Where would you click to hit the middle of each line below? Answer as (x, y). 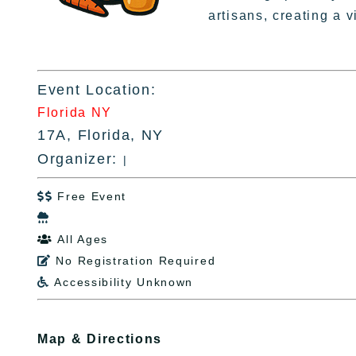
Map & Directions (100, 339)
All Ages (83, 239)
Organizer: (80, 159)
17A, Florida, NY (101, 135)
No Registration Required (136, 261)
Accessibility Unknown (124, 282)
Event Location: (97, 90)
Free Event (92, 196)
